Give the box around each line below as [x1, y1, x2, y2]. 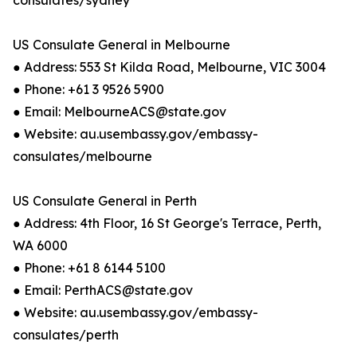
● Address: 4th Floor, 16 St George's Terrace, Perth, [13, 215, 321, 231]
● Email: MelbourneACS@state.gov [13, 104, 226, 120]
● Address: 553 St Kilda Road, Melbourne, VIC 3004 [13, 59, 326, 75]
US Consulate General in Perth [13, 193, 197, 209]
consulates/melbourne [13, 148, 152, 164]
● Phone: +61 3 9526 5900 [13, 81, 164, 97]
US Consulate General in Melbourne [13, 37, 230, 53]
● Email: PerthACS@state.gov [13, 282, 193, 298]
